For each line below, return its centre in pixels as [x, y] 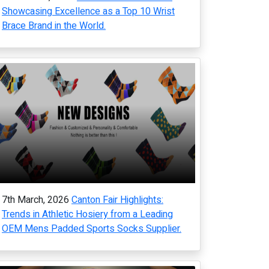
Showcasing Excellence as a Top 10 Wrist [88, 11]
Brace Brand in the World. [54, 26]
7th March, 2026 [35, 200]
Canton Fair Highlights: [117, 200]
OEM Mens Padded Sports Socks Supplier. [92, 229]
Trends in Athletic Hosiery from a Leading [87, 214]
